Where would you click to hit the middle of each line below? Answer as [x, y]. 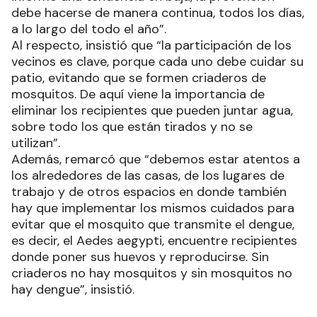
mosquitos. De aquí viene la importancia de [138, 94]
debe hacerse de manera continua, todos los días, [158, 13]
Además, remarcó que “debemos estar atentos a [156, 160]
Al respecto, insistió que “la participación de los [151, 46]
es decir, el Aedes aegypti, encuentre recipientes [154, 241]
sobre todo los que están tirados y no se [132, 127]
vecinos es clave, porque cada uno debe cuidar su [157, 62]
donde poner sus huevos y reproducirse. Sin [140, 257]
